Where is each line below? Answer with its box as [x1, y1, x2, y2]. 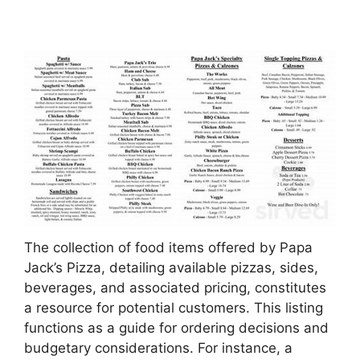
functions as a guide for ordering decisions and [24, 320, 329, 337]
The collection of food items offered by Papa [24, 239, 313, 256]
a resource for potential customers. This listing [24, 300, 323, 317]
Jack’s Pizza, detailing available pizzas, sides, [24, 260, 318, 276]
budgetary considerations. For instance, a [24, 340, 292, 357]
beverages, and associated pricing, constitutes [24, 280, 326, 297]
